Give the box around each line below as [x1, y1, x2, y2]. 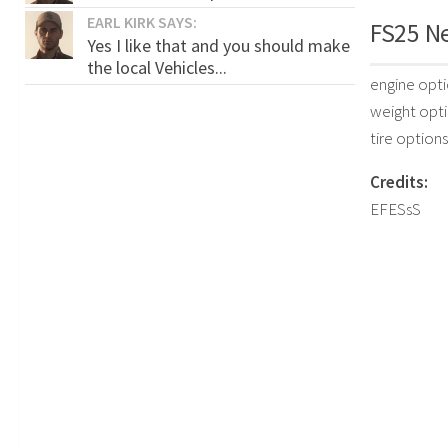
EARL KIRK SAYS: [87, 11, 197, 32]
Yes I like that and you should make [87, 33, 350, 57]
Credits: [370, 171, 428, 194]
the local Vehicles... [87, 55, 227, 79]
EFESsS [370, 198, 421, 221]
